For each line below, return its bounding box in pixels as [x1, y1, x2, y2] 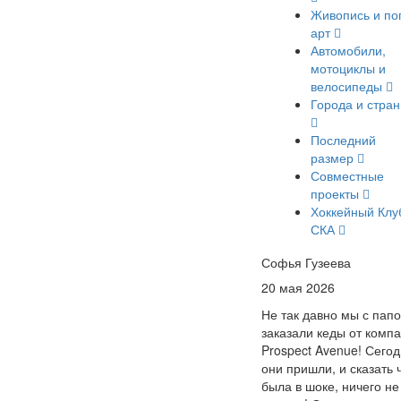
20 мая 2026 [261, 278, 335, 296]
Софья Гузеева [261, 253, 351, 271]
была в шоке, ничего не [261, 377, 399, 395]
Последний [311, 131, 376, 149]
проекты [311, 184, 363, 202]
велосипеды [311, 77, 386, 95]
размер [311, 149, 357, 166]
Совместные [311, 166, 384, 184]
